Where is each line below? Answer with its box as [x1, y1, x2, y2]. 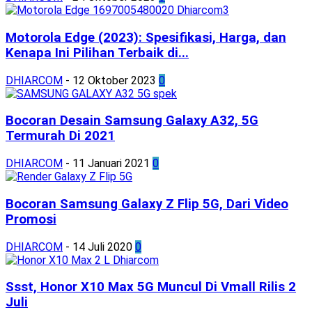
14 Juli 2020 [72, 240, 132, 253]
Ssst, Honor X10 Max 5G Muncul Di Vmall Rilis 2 [6, 279, 296, 295]
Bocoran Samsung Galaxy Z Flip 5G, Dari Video [6, 196, 288, 212]
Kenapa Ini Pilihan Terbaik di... [6, 45, 189, 61]
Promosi [6, 211, 56, 227]
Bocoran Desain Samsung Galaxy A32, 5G [6, 113, 258, 129]
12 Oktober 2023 [72, 73, 156, 87]
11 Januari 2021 [72, 157, 150, 171]
